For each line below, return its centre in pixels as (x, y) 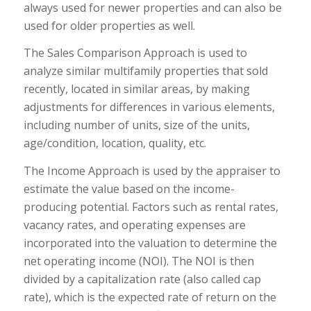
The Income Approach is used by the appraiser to (152, 171)
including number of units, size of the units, (136, 125)
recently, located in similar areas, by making (136, 89)
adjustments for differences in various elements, (149, 107)
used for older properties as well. (109, 25)
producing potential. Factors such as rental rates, (151, 207)
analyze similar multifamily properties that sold (145, 71)
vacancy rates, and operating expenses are (134, 225)
